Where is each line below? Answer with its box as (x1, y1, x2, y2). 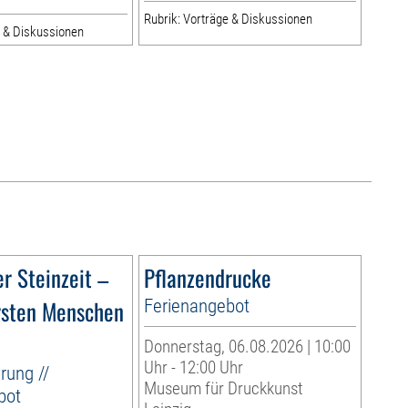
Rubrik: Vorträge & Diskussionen (143, 11, 312, 28)
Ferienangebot (143, 294, 250, 318)
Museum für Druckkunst (143, 378, 303, 400)
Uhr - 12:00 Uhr (143, 357, 243, 379)
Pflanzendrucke (143, 260, 271, 295)
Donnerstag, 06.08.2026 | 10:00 (143, 336, 351, 358)
